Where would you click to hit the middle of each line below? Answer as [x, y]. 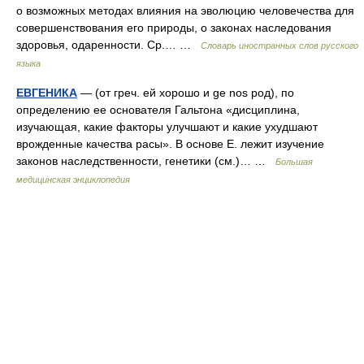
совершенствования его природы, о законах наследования [174, 28]
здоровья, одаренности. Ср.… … [108, 45]
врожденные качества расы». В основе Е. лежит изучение [170, 144]
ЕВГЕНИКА [47, 93]
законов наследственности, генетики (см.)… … [146, 161]
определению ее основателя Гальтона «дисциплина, [158, 110]
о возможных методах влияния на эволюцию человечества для [185, 11]
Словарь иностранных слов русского [279, 45]
